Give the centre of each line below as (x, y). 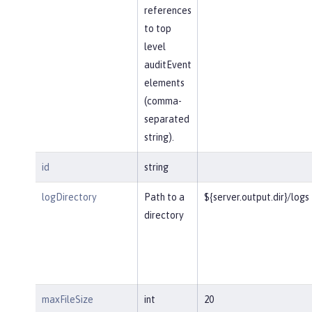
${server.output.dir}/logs (256, 197)
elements (164, 83)
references (167, 10)
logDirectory (69, 197)
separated (166, 119)
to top (157, 28)
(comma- (163, 101)
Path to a (164, 197)
